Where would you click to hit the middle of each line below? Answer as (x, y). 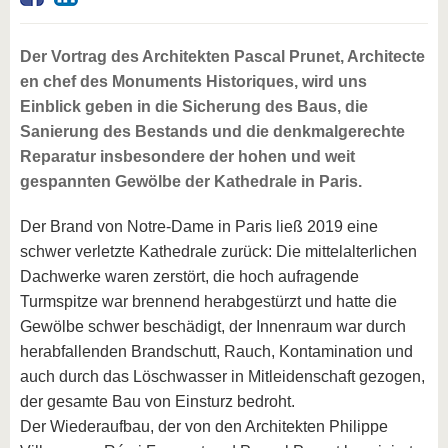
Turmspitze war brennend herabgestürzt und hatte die (208, 302)
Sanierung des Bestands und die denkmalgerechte (212, 132)
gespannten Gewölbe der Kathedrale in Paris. (191, 182)
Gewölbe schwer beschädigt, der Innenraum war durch (213, 327)
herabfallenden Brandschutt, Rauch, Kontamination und (216, 352)
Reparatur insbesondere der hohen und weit (187, 157)
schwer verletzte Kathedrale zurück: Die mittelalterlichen (218, 252)
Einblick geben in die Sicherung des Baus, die (194, 107)
